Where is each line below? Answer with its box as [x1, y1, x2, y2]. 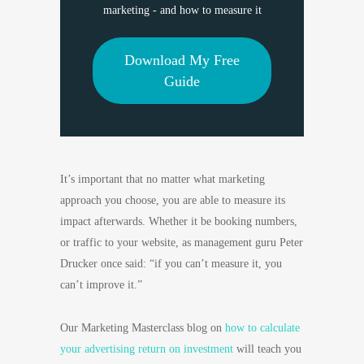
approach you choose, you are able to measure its [60, 194, 285, 206]
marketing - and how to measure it [102, 4, 262, 16]
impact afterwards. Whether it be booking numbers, [60, 215, 297, 227]
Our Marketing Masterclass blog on [60, 322, 225, 334]
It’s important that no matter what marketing [60, 173, 265, 185]
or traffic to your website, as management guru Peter [60, 236, 303, 249]
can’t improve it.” [60, 279, 142, 291]
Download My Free [124, 52, 240, 68]
